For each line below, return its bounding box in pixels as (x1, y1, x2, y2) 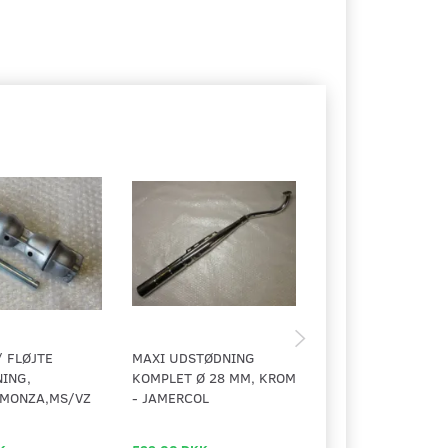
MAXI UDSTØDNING (131, 347, 255, 367)
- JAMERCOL (131, 387, 209, 407)
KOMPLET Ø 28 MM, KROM (131, 367, 296, 387)
